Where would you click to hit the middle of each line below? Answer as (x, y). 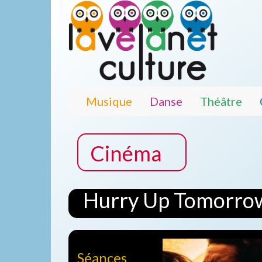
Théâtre (221, 101)
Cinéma (126, 153)
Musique (109, 101)
